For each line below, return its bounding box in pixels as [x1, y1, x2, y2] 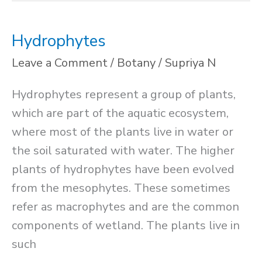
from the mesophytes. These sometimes [12, 180, 230, 196]
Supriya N [165, 55, 216, 71]
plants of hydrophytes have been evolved [12, 161, 235, 178]
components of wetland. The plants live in [12, 218, 240, 234]
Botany [117, 55, 156, 71]
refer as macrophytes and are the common [12, 199, 239, 215]
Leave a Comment [12, 55, 108, 71]
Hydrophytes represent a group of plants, [12, 87, 236, 103]
